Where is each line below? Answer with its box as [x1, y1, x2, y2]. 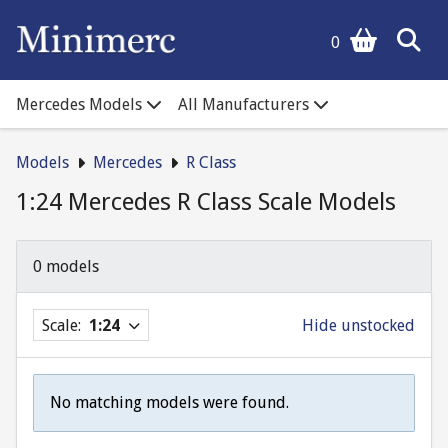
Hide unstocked [302, 315, 415, 335]
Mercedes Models [16, 94, 142, 114]
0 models [33, 257, 99, 276]
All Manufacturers [178, 94, 309, 114]
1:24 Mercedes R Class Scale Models [16, 188, 396, 216]
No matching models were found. [50, 393, 289, 412]
